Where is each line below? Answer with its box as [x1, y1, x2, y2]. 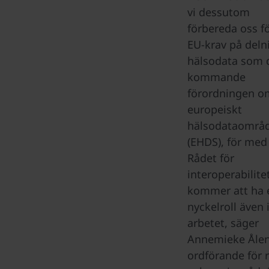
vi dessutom [187, 5, 250, 19]
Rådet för [187, 151, 234, 165]
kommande [187, 70, 246, 84]
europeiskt [187, 102, 242, 116]
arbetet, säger [187, 216, 259, 230]
